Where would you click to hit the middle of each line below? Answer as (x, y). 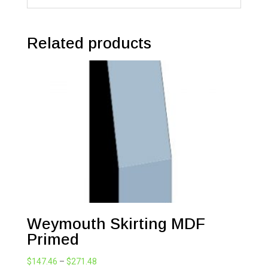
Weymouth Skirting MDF (116, 223)
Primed (53, 239)
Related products (89, 43)
